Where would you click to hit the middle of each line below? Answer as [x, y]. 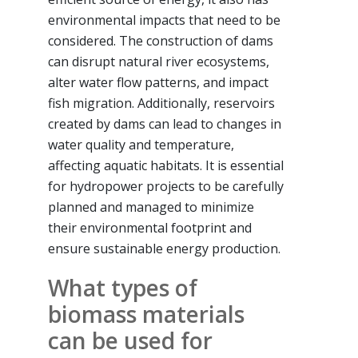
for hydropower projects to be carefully [166, 186]
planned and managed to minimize [151, 207]
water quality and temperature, [141, 144]
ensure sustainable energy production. [164, 248]
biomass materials [146, 314]
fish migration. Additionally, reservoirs [161, 103]
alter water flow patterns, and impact [158, 82]
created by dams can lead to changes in [165, 123]
